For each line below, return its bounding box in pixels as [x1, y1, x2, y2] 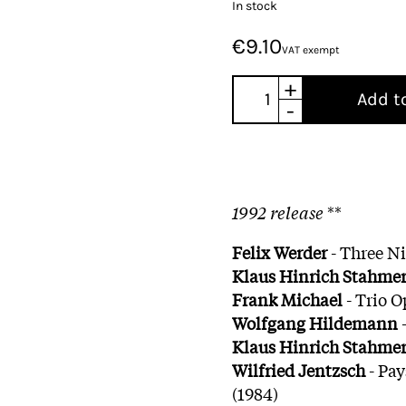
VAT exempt [282, 43, 340, 56]
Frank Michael [232, 286, 343, 311]
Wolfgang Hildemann [232, 310, 398, 334]
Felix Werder [232, 239, 327, 264]
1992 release [232, 199, 327, 224]
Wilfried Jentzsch [232, 357, 365, 382]
